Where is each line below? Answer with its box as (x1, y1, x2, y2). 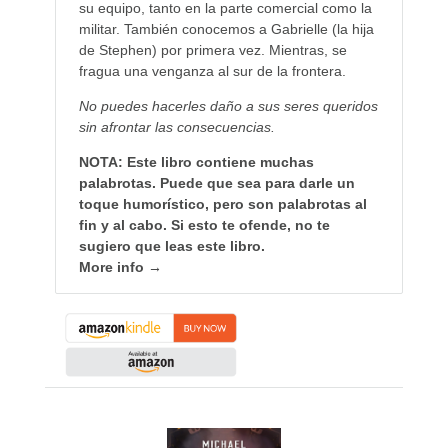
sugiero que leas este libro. (78, 238, 265, 255)
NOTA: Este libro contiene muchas (78, 154, 314, 171)
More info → (78, 259, 162, 276)
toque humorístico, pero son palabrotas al (78, 196, 367, 213)
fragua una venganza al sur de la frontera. (78, 63, 346, 80)
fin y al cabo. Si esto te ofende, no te (78, 217, 330, 234)
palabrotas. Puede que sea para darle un (78, 175, 355, 192)
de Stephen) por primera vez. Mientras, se (78, 42, 347, 59)
